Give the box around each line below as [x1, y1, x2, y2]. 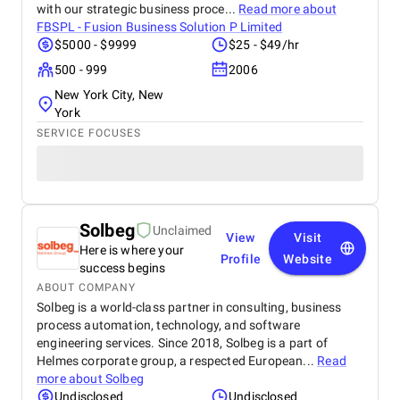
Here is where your [79, 243, 185, 257]
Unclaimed [152, 223, 212, 237]
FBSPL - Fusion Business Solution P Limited [37, 20, 283, 34]
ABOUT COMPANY [37, 281, 136, 294]
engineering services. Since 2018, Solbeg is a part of [37, 336, 329, 350]
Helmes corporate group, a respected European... [37, 354, 318, 368]
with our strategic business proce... [37, 2, 239, 16]
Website [283, 252, 333, 266]
